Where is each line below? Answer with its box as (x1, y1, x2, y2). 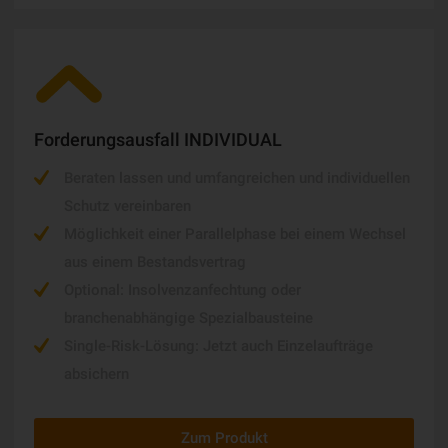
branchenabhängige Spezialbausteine (64, 309, 313, 327)
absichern (64, 365, 129, 383)
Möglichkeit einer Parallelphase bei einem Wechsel (64, 225, 406, 243)
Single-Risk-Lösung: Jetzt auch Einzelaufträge (64, 337, 373, 355)
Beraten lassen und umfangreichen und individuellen (64, 169, 410, 187)
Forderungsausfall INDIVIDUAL (34, 129, 282, 150)
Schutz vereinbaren (64, 197, 191, 215)
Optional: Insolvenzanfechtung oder (64, 281, 301, 299)
